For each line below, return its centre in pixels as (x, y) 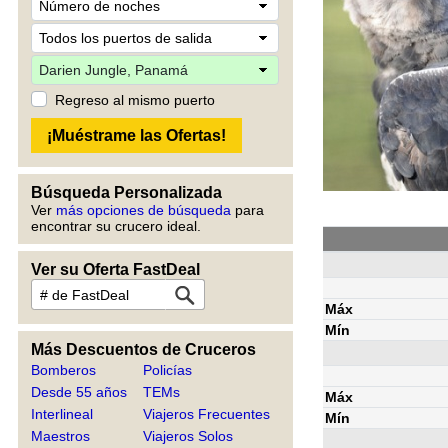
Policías (168, 370)
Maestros (60, 436)
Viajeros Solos (188, 436)
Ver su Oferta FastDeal (115, 269)
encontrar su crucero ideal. (116, 226)
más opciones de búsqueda (143, 210)
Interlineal (62, 414)
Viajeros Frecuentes (207, 414)
